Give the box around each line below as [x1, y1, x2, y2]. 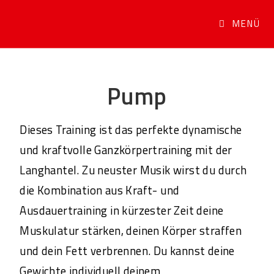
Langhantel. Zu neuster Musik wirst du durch [20, 161, 247, 179]
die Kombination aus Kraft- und [20, 182, 180, 199]
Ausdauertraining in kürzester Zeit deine [20, 202, 224, 219]
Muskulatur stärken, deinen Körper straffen [20, 222, 242, 239]
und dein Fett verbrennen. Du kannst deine [20, 242, 235, 259]
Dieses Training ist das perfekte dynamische [20, 121, 242, 138]
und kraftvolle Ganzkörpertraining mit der [20, 141, 232, 158]
